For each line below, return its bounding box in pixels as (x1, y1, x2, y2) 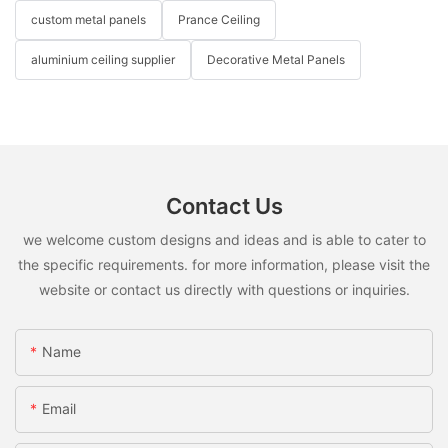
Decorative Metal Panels (207, 52, 345, 68)
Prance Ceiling (178, 12, 260, 28)
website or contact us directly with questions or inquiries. (38, 281, 410, 299)
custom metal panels (31, 12, 146, 28)
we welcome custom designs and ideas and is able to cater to (22, 231, 426, 249)
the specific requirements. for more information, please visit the (18, 256, 430, 274)
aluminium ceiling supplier (31, 52, 175, 68)
